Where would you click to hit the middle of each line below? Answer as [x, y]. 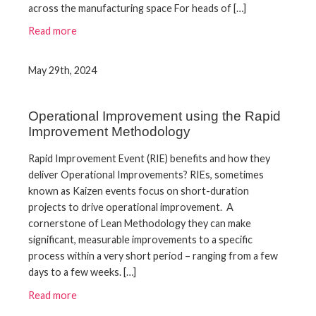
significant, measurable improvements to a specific [140, 240]
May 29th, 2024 [62, 70]
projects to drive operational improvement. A [131, 207]
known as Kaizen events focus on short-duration [139, 191]
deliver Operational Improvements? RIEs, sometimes [146, 175]
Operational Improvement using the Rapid [154, 116]
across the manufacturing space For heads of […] [137, 8]
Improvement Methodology [109, 132]
